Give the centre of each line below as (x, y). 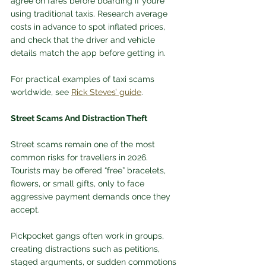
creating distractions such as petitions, (86, 249)
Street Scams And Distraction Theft (79, 118)
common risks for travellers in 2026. (80, 158)
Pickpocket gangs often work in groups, (88, 236)
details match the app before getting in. (89, 53)
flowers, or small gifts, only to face (79, 184)
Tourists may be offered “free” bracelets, (89, 171)
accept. (26, 210)
